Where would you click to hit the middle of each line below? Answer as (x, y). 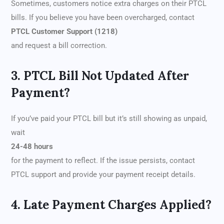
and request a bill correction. (59, 46)
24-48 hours (32, 147)
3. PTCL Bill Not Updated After (100, 76)
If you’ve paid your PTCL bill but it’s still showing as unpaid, (109, 119)
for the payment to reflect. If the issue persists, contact (103, 161)
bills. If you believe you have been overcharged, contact (103, 18)
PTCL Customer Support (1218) (64, 32)
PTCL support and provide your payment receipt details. (103, 175)
